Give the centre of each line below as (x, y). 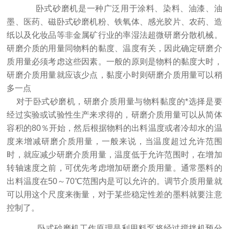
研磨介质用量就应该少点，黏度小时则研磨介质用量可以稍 (114, 75)
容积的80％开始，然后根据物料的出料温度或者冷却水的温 (114, 128)
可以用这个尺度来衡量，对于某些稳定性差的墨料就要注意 (114, 194)
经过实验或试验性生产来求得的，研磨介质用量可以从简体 (114, 114)
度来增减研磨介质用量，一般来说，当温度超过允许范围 (114, 141)
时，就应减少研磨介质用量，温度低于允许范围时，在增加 (114, 154)
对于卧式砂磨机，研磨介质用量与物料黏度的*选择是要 (114, 101)
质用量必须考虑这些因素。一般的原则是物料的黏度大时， (114, 61)
